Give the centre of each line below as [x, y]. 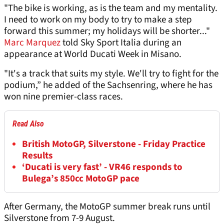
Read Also [28, 123]
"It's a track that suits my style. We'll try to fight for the [111, 73]
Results [37, 155]
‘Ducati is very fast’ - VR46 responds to [102, 167]
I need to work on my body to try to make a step [98, 19]
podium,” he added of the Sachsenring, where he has [108, 85]
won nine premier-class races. [63, 96]
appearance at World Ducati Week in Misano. [93, 54]
